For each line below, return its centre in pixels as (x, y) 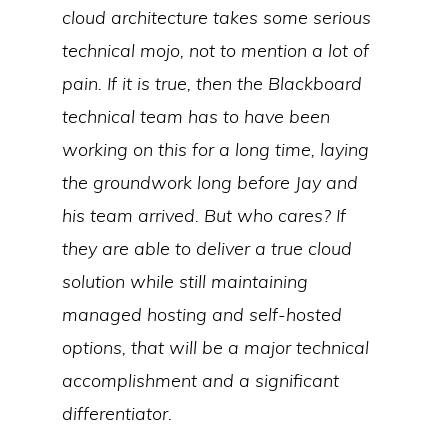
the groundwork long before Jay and (210, 182)
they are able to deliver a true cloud (207, 248)
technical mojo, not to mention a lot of (216, 50)
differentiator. (117, 413)
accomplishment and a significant (201, 380)
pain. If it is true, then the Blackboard (212, 83)
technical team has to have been (196, 116)
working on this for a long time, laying (216, 149)
